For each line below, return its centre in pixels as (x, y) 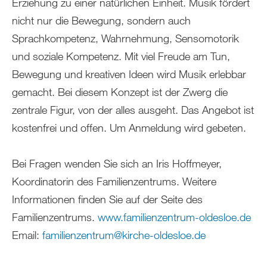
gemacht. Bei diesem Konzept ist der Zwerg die (120, 92)
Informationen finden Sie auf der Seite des (107, 199)
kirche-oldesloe (157, 235)
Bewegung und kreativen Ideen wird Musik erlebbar (129, 74)
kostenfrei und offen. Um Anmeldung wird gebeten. (129, 128)
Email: (27, 235)
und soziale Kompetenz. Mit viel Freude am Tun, (121, 56)
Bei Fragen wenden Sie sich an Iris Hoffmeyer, (117, 163)
